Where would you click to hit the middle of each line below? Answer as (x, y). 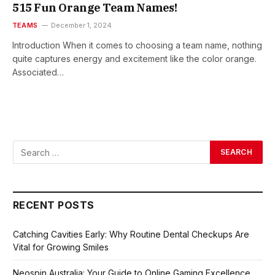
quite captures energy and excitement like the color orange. (134, 59)
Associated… (38, 72)
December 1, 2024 (82, 25)
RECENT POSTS (54, 205)
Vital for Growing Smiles (61, 247)
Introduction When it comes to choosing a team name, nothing (137, 45)
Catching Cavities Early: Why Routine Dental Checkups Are (131, 234)
